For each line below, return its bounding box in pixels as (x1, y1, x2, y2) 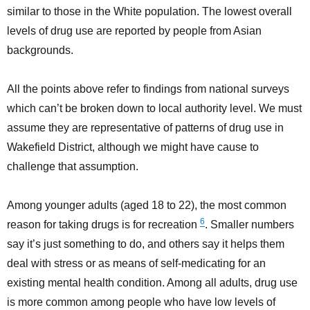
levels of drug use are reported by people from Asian (7, 25, 262, 37)
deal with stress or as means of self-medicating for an (7, 257, 266, 270)
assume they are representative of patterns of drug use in (7, 122, 284, 134)
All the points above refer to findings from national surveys (7, 83, 289, 95)
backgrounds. (7, 44, 73, 57)
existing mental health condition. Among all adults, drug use (7, 277, 298, 289)
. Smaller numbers (205, 219, 294, 231)
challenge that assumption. (7, 161, 138, 173)
